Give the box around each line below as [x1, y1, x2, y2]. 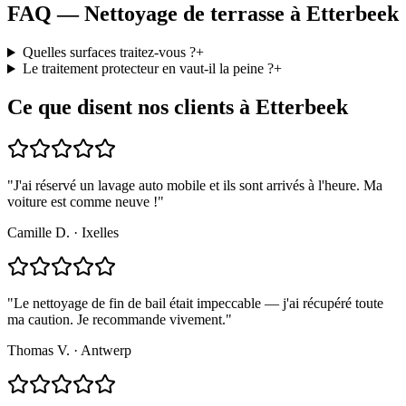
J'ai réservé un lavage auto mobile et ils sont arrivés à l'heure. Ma [14, 178, 382, 194]
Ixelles [82, 225, 119, 241]
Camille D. [7, 225, 70, 241]
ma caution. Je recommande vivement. [7, 312, 226, 328]
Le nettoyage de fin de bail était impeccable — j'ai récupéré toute [14, 295, 383, 312]
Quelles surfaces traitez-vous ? [22, 44, 196, 61]
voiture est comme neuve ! [7, 194, 158, 210]
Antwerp [81, 343, 131, 359]
